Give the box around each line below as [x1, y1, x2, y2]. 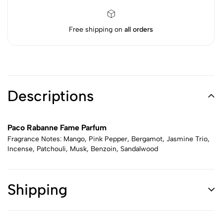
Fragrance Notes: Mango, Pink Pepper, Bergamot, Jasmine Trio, [7, 135, 210, 143]
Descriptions [7, 87, 94, 105]
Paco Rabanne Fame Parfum [7, 123, 107, 132]
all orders [124, 25, 153, 34]
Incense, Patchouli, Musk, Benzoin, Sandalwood [7, 145, 158, 153]
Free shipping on [69, 25, 124, 34]
